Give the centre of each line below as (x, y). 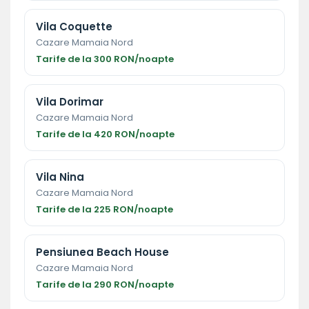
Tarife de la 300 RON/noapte (105, 59)
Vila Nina (60, 177)
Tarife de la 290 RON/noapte (105, 284)
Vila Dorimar (70, 101)
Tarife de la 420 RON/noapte (105, 134)
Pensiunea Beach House (102, 252)
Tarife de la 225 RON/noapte (104, 209)
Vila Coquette (74, 26)
